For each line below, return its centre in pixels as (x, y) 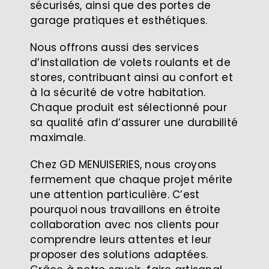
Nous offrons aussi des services (114, 47)
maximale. (58, 137)
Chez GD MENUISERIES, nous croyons (123, 164)
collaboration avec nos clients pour (125, 224)
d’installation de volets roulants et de (130, 62)
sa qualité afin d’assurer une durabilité (134, 122)
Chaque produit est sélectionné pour (128, 107)
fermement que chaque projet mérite (131, 179)
